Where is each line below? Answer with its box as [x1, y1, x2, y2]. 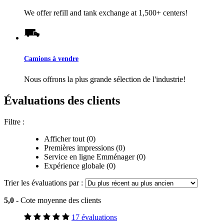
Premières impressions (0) [44, 143, 125, 152]
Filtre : [4, 117, 24, 126]
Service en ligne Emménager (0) [44, 152, 145, 161]
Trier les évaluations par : [4, 178, 85, 187]
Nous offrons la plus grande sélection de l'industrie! [24, 74, 185, 83]
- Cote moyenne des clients [16, 195, 101, 204]
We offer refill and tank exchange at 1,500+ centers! [24, 8, 187, 17]
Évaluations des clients [4, 93, 120, 107]
